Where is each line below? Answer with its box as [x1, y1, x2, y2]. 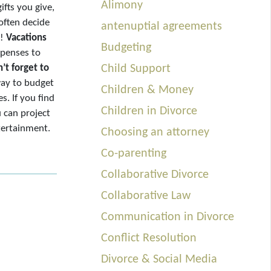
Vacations [6, 32, 47, 43]
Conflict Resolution [101, 232, 197, 244]
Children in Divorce [101, 105, 198, 117]
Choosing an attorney [101, 126, 210, 139]
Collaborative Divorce [101, 168, 209, 181]
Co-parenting [101, 147, 167, 160]
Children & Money [101, 83, 194, 96]
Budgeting [101, 41, 152, 54]
